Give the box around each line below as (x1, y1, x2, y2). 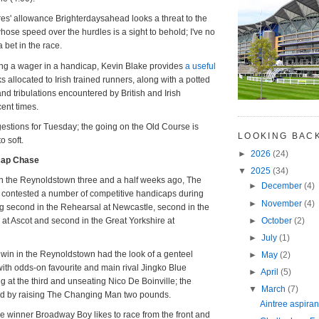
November (261, 198, 304, 209)
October (261, 215, 294, 226)
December (261, 181, 304, 192)
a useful (183, 61, 216, 71)
